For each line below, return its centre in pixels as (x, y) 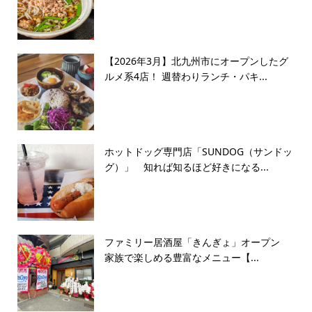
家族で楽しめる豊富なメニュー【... (181, 258)
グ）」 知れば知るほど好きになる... (186, 167)
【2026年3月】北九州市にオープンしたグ (196, 61)
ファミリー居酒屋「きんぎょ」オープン (197, 242)
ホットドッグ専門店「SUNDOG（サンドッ (198, 152)
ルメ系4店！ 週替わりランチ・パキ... (186, 77)
